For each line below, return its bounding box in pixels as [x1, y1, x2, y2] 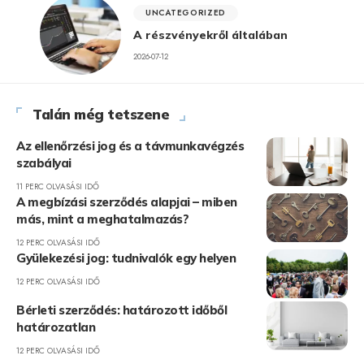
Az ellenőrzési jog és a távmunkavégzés [16, 137, 244, 154]
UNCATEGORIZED [145, 6, 227, 19]
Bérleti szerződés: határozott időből [16, 301, 227, 318]
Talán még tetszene [32, 105, 169, 123]
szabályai [16, 154, 71, 171]
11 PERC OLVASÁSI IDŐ [16, 180, 99, 193]
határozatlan [16, 318, 95, 335]
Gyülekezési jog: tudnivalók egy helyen [16, 249, 236, 266]
